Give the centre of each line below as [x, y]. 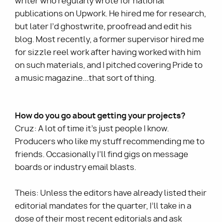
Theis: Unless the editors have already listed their [111, 193]
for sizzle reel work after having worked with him [108, 53]
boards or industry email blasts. [76, 167]
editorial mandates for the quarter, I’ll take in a [103, 206]
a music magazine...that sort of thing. [86, 78]
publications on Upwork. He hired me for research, [111, 14]
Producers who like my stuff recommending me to [110, 142]
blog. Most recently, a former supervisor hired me [110, 40]
